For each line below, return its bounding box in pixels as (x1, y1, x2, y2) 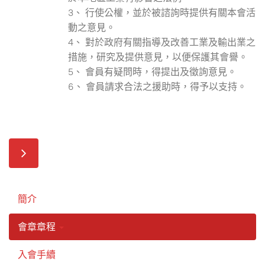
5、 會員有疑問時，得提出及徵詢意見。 (68, 66, 237, 78)
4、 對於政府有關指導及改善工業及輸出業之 (68, 36, 256, 49)
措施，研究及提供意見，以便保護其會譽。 (68, 51, 248, 63)
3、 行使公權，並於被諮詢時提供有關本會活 (68, 7, 256, 19)
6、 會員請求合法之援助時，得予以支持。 (68, 80, 247, 93)
